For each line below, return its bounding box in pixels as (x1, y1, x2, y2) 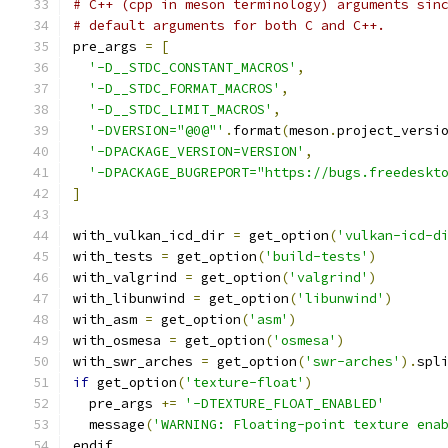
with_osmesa (73, 332, 169, 349)
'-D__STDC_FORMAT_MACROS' (89, 80, 281, 97)
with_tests (73, 248, 161, 265)
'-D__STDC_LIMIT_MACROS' (89, 101, 273, 118)
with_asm (73, 311, 145, 328)
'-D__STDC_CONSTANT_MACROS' (89, 59, 297, 76)
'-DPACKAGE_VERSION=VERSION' (89, 143, 305, 160)
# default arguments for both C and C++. (73, 17, 385, 34)
